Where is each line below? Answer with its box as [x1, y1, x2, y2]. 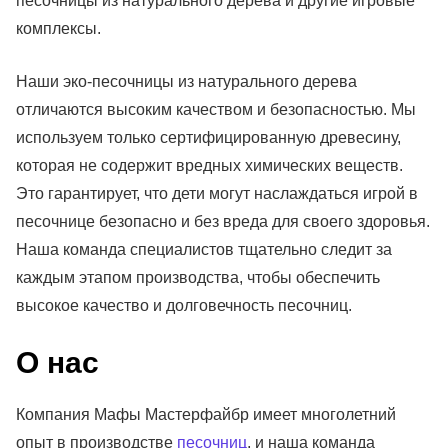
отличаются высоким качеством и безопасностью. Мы [16, 101, 416, 119]
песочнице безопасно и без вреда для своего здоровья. [16, 213, 430, 231]
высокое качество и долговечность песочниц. [16, 297, 352, 315]
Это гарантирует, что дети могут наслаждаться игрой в [16, 185, 418, 203]
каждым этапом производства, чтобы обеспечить [16, 269, 380, 287]
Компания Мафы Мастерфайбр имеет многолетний [16, 406, 396, 424]
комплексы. [16, 20, 101, 38]
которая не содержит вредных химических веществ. [16, 157, 403, 175]
